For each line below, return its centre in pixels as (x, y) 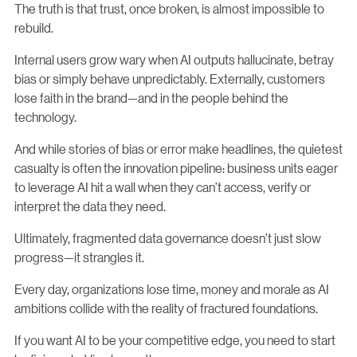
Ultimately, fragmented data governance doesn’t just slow (168, 237)
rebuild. (34, 27)
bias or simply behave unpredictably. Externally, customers (170, 78)
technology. (45, 116)
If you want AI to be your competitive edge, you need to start (175, 339)
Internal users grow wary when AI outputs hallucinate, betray (174, 59)
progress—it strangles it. (79, 257)
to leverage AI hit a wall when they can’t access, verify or (163, 186)
